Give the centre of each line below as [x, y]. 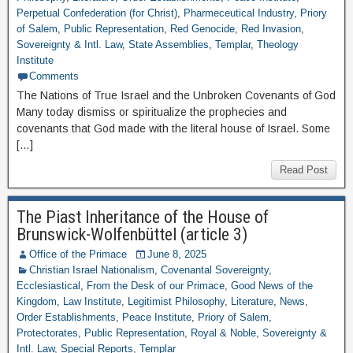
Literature [252, 301]
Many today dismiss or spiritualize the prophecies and [152, 112]
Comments [54, 76]
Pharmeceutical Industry [239, 13]
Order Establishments [66, 317]
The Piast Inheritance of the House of [143, 217]
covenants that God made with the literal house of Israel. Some [173, 128]
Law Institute [92, 301]
